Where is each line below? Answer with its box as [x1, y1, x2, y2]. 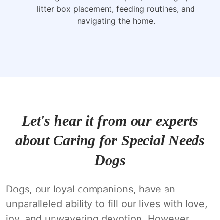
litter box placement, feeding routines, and [37, 3, 195, 14]
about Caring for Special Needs [15, 132, 205, 148]
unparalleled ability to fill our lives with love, [6, 197, 208, 210]
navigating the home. [77, 15, 155, 26]
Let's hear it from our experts [21, 112, 199, 129]
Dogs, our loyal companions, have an [6, 183, 176, 195]
